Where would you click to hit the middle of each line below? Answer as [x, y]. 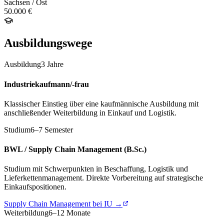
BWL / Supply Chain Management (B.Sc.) [75, 149]
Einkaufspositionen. [35, 187]
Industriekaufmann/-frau [46, 84]
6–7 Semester [52, 129]
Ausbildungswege [48, 43]
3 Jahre [52, 64]
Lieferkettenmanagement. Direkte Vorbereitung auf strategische [103, 178]
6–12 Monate [69, 213]
